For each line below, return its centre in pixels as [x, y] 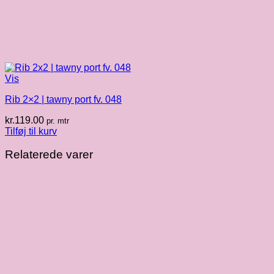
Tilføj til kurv [31, 131]
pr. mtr [58, 120]
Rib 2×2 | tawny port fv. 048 [63, 99]
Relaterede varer [49, 155]
